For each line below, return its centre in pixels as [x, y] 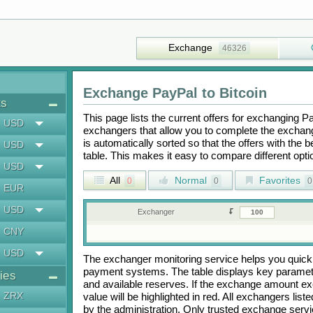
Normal [189, 180]
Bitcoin [243, 93]
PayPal [175, 93]
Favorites [278, 180]
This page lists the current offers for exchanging [192, 118]
